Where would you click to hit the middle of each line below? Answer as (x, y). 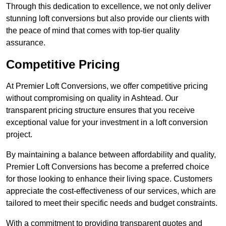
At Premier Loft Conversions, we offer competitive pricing (107, 86)
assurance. (26, 43)
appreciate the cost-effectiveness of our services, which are (111, 191)
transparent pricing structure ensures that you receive (100, 110)
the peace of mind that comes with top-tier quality (93, 31)
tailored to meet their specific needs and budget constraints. (112, 203)
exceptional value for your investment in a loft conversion (107, 123)
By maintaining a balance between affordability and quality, (111, 155)
